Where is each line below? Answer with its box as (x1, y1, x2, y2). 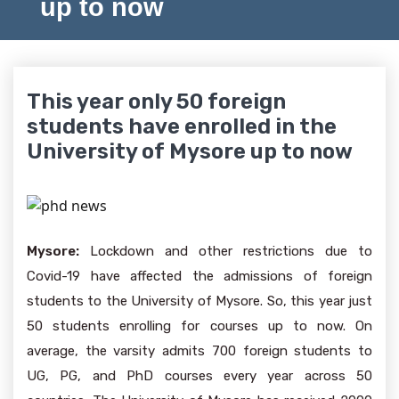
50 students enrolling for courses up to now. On (27, 318, 372, 334)
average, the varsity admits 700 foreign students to (27, 343, 372, 359)
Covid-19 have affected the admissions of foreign (27, 268, 372, 284)
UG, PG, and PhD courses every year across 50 (27, 368, 372, 384)
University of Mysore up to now (27, 139, 353, 164)
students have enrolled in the (27, 114, 337, 139)
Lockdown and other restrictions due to (79, 243, 372, 259)
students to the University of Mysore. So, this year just (27, 293, 372, 309)
